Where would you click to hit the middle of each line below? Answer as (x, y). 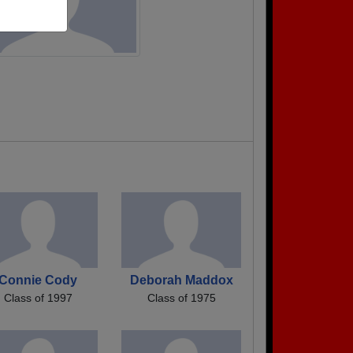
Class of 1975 (181, 297)
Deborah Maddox (181, 280)
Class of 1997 (38, 297)
